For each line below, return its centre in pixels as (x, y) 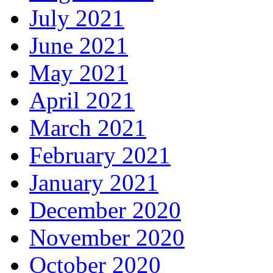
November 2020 (107, 238)
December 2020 (105, 210)
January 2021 (94, 183)
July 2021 (77, 18)
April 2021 (82, 101)
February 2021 (100, 155)
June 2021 (79, 46)
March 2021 (88, 128)
